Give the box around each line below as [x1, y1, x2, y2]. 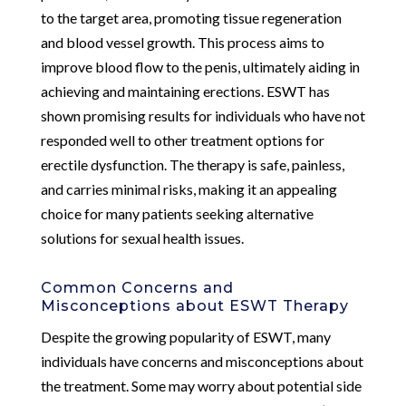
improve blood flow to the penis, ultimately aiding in [40, 57, 360, 75]
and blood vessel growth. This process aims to [40, 33, 324, 51]
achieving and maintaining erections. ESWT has [40, 82, 330, 100]
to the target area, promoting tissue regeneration [40, 8, 342, 26]
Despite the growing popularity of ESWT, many [40, 327, 331, 345]
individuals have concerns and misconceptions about [40, 352, 363, 370]
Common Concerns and [40, 278, 234, 296]
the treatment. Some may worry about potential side [40, 376, 362, 394]
